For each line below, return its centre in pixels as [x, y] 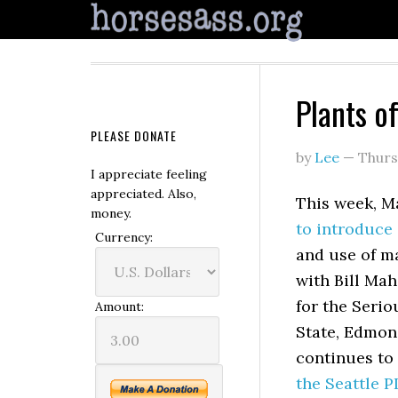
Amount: [119, 306]
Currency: [124, 237]
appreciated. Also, [143, 194]
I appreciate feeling [149, 174]
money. [111, 213]
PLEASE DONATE [134, 135]
